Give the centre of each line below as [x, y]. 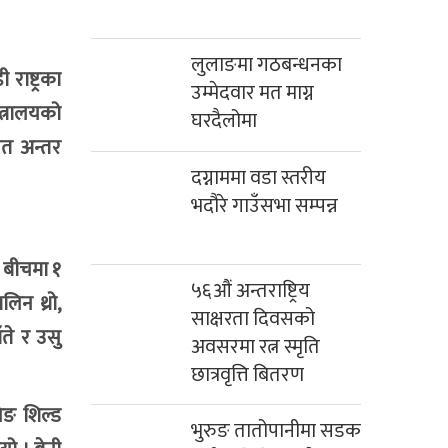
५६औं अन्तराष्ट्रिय [250, 291]
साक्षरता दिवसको [253, 319]
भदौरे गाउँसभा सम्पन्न [264, 206]
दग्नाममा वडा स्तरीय [258, 178]
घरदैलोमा [224, 121]
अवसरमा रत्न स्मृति [255, 347]
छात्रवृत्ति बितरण [247, 375]
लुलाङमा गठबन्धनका [266, 65]
